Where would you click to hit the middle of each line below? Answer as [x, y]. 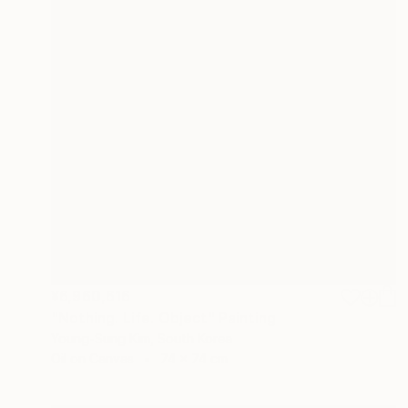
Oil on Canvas [92, 358]
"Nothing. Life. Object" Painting [164, 317]
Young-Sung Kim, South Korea [142, 338]
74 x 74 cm [194, 358]
